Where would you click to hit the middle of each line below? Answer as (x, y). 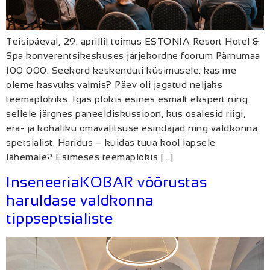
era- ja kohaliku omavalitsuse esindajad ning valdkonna (132, 128)
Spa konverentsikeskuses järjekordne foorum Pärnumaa (133, 55)
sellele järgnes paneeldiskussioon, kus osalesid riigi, (126, 113)
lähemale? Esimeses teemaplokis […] (89, 157)
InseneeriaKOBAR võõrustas (107, 182)
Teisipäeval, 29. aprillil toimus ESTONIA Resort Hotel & (133, 41)
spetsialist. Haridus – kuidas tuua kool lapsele (111, 142)
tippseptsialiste (59, 218)
